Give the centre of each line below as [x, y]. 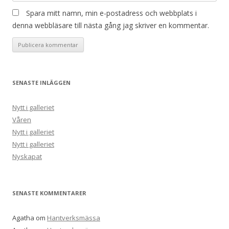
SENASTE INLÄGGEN [41, 83]
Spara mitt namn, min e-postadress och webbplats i [111, 13]
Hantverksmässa [74, 218]
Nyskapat [27, 157]
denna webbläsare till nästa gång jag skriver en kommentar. [111, 26]
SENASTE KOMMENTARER [49, 193]
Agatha [23, 218]
